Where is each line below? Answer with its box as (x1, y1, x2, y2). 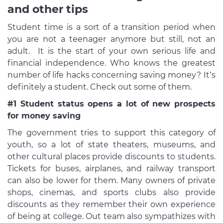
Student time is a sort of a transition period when (7, 22, 216, 32)
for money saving (7, 111, 81, 121)
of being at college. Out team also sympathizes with (7, 212, 216, 222)
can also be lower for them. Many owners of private (7, 176, 216, 186)
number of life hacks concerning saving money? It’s (7, 70, 216, 80)
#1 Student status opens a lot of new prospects (7, 99, 216, 109)
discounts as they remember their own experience (7, 200, 216, 210)
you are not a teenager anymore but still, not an (7, 34, 216, 44)
